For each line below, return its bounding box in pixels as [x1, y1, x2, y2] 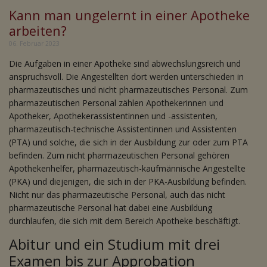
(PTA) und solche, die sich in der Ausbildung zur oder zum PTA [9, 136, 248, 148]
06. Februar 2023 [9, 39, 60, 48]
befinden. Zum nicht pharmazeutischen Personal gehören [9, 150, 229, 161]
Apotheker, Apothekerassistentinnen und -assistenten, [9, 110, 218, 122]
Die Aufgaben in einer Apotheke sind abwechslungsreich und [9, 58, 241, 69]
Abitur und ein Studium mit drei [9, 235, 220, 254]
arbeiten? [9, 22, 67, 39]
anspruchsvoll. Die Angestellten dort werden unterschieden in [9, 71, 244, 82]
